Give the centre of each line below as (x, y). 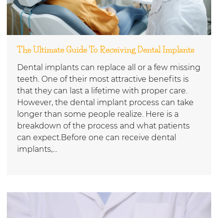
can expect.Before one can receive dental (97, 137)
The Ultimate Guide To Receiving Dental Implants (106, 49)
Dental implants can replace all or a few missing (109, 67)
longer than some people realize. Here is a (98, 114)
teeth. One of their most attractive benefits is (103, 79)
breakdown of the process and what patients (103, 126)
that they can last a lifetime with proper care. (102, 91)
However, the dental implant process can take (105, 102)
